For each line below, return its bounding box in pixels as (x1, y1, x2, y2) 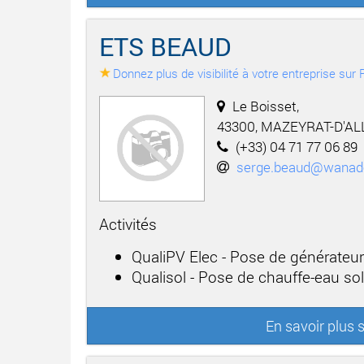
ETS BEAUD (99, 29, 231, 63)
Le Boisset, (232, 96, 299, 115)
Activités (99, 213, 157, 234)
